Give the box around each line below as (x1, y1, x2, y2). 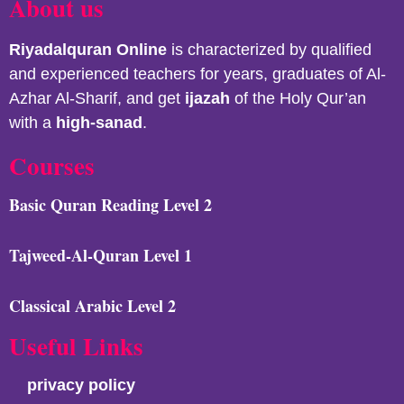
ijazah (185, 89, 230, 108)
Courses (9, 148, 95, 184)
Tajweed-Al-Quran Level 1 (9, 243, 192, 268)
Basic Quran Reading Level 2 (9, 193, 212, 217)
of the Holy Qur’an (230, 89, 366, 108)
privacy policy (27, 376, 135, 395)
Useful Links (9, 328, 143, 364)
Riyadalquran (9, 41, 112, 60)
